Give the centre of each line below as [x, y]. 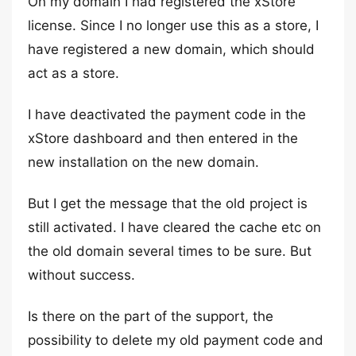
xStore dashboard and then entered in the [163, 138]
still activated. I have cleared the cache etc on [174, 227]
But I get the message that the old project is [168, 203]
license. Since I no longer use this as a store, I [173, 25]
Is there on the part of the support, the [151, 316]
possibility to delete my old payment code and [176, 340]
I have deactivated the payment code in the [167, 114]
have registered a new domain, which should [171, 49]
